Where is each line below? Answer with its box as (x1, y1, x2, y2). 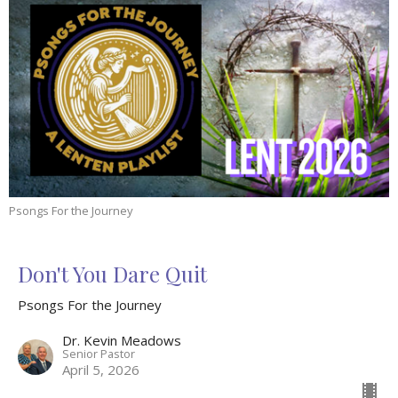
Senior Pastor (62, 346, 135, 362)
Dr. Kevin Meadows (62, 331, 181, 350)
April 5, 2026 (62, 361, 139, 379)
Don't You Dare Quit (18, 259, 207, 289)
